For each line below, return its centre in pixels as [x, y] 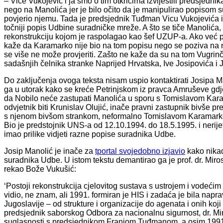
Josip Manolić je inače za [50, 151]
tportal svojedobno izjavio [140, 151]
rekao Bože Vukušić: [40, 169]
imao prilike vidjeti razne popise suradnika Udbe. [90, 134]
